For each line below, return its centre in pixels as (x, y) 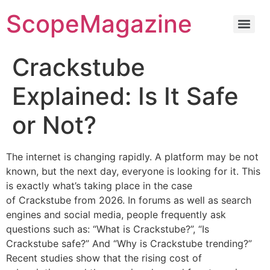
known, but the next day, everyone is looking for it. (122, 171)
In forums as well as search (190, 200)
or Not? (54, 125)
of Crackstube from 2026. (65, 200)
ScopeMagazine (99, 24)
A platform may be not (207, 157)
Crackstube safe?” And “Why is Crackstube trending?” (129, 243)
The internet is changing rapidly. (79, 157)
